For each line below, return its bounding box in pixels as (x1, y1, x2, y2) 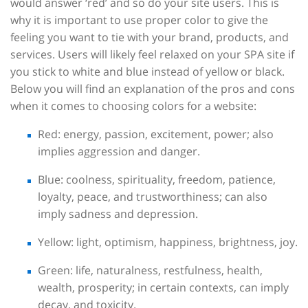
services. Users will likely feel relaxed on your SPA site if (10, 47, 294, 63)
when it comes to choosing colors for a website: (10, 98, 256, 114)
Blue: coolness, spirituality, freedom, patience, (38, 172, 276, 188)
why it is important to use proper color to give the (10, 12, 268, 28)
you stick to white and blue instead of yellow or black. (10, 64, 285, 80)
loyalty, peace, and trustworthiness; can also (38, 189, 267, 205)
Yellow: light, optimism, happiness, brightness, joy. (38, 234, 298, 250)
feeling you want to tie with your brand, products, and (10, 30, 289, 45)
